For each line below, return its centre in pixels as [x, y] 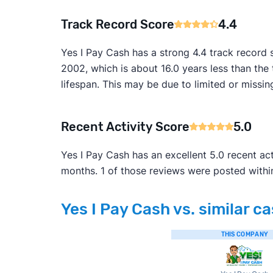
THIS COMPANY [245, 235]
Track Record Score [117, 25]
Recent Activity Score [125, 127]
